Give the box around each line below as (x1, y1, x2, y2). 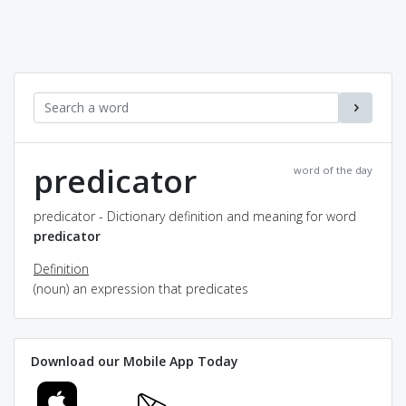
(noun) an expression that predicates (34, 279, 248, 297)
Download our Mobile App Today (30, 353, 238, 370)
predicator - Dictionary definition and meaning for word (34, 207, 356, 225)
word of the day (294, 162, 372, 177)
